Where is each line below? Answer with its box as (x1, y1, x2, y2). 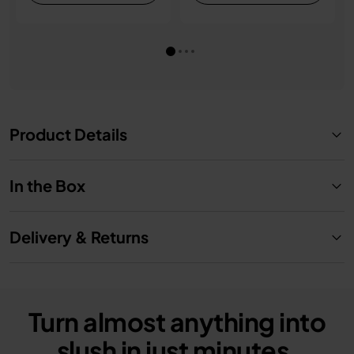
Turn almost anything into (28, 306, 326, 337)
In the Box (9, 175, 85, 195)
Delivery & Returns (9, 227, 149, 247)
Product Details (9, 124, 127, 144)
